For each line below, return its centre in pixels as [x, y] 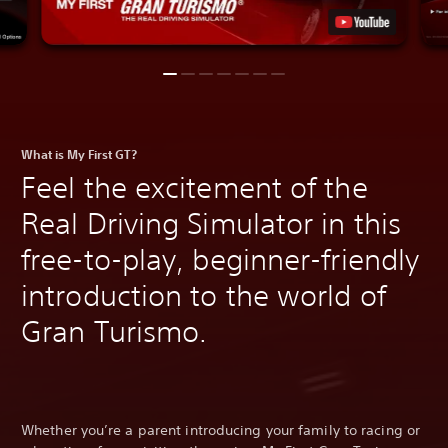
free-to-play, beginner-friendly [220, 259]
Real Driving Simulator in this [211, 223]
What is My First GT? [79, 153]
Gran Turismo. [114, 331]
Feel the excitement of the [194, 187]
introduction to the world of [203, 295]
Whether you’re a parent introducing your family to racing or [221, 429]
